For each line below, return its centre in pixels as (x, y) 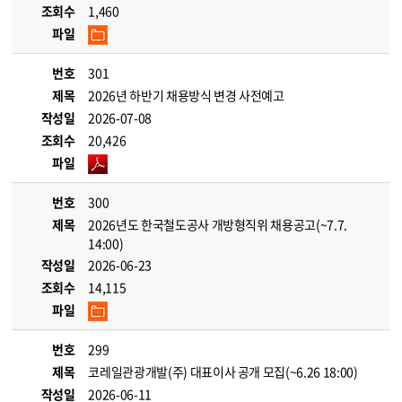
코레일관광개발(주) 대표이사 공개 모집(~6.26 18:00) (223, 371)
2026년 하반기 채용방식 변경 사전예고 (186, 95)
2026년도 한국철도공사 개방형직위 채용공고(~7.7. (218, 224)
